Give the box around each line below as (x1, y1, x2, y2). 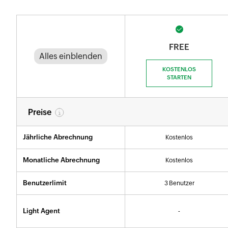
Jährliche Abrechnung (23, 133, 93, 141)
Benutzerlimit (23, 179, 67, 187)
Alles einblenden (39, 51, 102, 61)
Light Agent (23, 207, 60, 215)
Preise (28, 107, 51, 117)
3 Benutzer (164, 180, 194, 187)
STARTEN (167, 74, 191, 80)
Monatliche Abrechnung (23, 156, 100, 164)
